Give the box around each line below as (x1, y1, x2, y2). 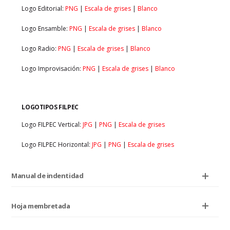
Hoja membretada (11, 201, 70, 210)
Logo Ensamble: (22, 24, 70, 33)
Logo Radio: (22, 44, 59, 53)
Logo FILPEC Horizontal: (22, 140, 92, 149)
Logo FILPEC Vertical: (22, 120, 83, 129)
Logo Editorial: (22, 4, 66, 13)
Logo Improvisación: (22, 64, 83, 73)
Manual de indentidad (11, 171, 84, 180)
